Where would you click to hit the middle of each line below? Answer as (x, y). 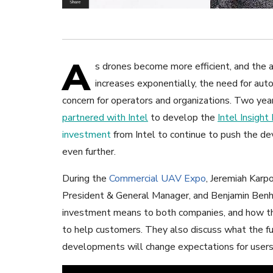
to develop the (183, 118)
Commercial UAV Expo (158, 179)
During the (86, 179)
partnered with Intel (105, 118)
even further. (89, 152)
